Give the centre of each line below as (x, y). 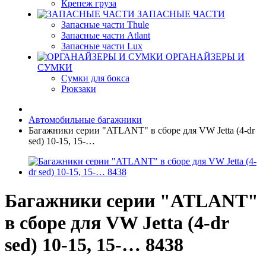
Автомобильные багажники (85, 120)
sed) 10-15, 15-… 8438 (94, 245)
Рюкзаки (79, 89)
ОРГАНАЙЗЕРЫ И (205, 57)
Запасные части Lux (102, 46)
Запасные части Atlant (106, 35)
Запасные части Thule (105, 25)
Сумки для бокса (95, 78)
